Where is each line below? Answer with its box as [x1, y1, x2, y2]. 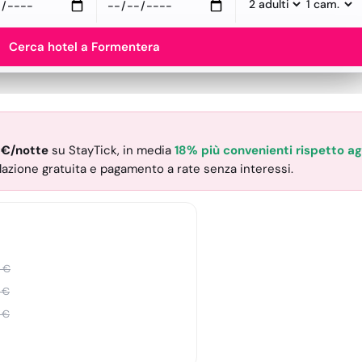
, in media [117, 142, 175, 158]
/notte [11, 142, 48, 158]
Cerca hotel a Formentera [8, 39, 160, 55]
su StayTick [48, 142, 117, 158]
